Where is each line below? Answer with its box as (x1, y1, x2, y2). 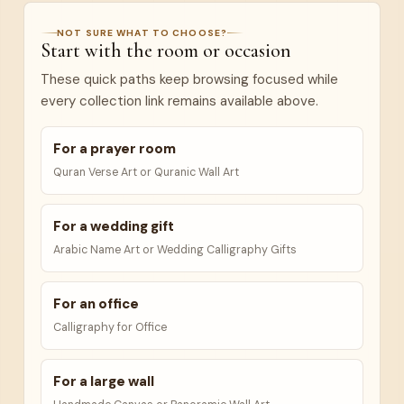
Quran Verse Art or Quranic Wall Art (53, 165, 239, 179)
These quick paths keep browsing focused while (41, 70, 338, 88)
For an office (53, 295, 139, 313)
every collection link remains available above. (41, 92, 318, 110)
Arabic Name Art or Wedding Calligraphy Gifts (53, 243, 297, 257)
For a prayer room (53, 140, 176, 158)
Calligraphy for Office (53, 320, 167, 335)
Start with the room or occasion (41, 39, 290, 62)
